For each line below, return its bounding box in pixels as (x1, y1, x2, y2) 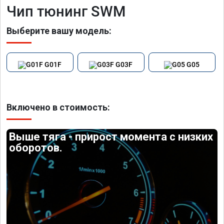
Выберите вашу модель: (6, 25, 111, 36)
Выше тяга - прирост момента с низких (9, 130, 213, 143)
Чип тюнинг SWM (6, 3, 125, 20)
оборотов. (9, 141, 63, 154)
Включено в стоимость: (6, 101, 110, 112)
